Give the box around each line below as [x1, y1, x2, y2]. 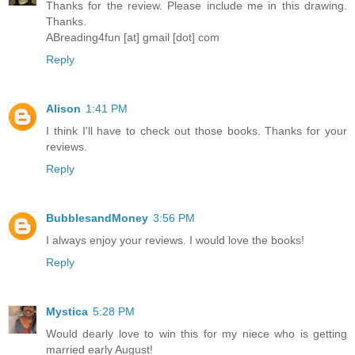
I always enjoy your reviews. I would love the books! [46, 233, 304, 246]
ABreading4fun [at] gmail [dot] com [46, 30, 219, 44]
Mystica [46, 304, 88, 318]
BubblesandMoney [46, 211, 148, 224]
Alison [46, 101, 81, 115]
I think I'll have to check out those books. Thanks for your [46, 124, 347, 137]
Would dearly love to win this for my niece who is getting [46, 326, 347, 340]
